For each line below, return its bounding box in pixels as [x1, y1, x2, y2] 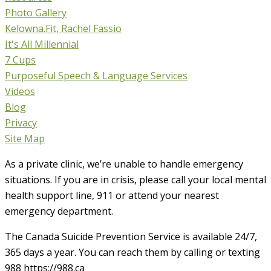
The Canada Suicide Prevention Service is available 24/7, [5, 230, 257, 244]
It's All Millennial [5, 38, 79, 51]
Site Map [5, 132, 45, 146]
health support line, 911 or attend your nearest [5, 189, 219, 203]
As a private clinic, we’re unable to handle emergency [5, 157, 243, 171]
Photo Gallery [5, 6, 67, 20]
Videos [5, 85, 35, 99]
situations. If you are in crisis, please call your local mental [5, 173, 266, 187]
